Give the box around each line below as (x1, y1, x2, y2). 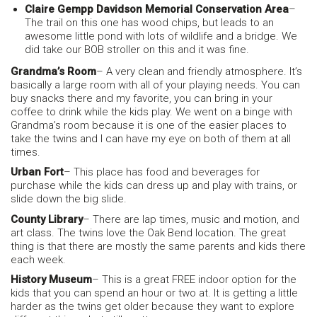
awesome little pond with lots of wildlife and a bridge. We (25, 30, 297, 43)
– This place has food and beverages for (64, 166, 260, 179)
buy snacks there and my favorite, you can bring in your (11, 91, 272, 105)
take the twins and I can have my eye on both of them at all (11, 132, 291, 145)
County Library (11, 212, 83, 226)
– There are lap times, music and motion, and (83, 212, 299, 226)
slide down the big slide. (11, 192, 127, 206)
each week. (11, 253, 66, 266)
